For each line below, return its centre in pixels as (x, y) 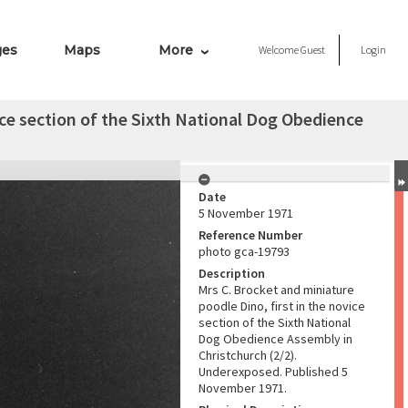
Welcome (280, 50)
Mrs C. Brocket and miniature (276, 290)
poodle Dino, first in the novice (282, 306)
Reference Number (250, 235)
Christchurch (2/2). (248, 355)
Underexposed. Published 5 (273, 372)
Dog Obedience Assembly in (275, 339)
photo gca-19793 (244, 251)
